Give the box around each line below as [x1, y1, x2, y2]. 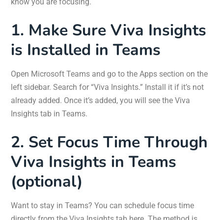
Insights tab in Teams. [11, 109, 87, 119]
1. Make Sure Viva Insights [11, 20, 206, 41]
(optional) [11, 171, 82, 192]
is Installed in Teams [11, 39, 161, 61]
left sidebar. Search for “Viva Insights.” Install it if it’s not [11, 82, 204, 92]
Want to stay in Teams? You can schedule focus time [11, 201, 194, 211]
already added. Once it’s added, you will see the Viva [11, 96, 190, 106]
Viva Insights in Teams [11, 151, 176, 173]
